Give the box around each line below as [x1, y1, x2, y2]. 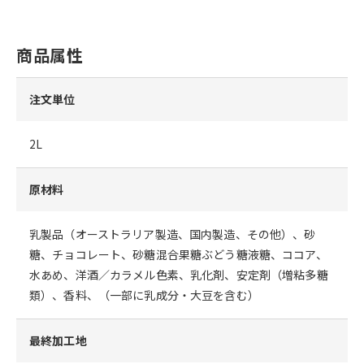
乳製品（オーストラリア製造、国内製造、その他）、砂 [29, 225, 316, 242]
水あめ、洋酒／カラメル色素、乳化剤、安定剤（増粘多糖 [29, 266, 328, 283]
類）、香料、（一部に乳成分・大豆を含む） [29, 286, 259, 303]
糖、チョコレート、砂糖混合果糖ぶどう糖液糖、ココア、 [29, 245, 327, 262]
